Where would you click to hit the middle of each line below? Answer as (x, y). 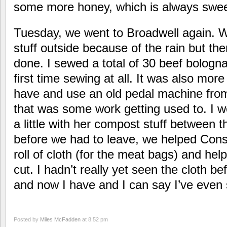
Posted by (27, 219)
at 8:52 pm (94, 219)
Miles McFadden (60, 219)
